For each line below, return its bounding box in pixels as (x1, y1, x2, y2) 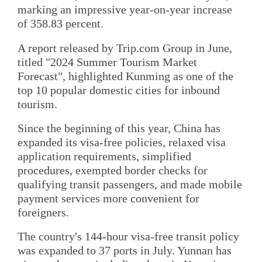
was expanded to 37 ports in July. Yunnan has (18, 244, 232, 257)
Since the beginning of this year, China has (18, 121, 220, 135)
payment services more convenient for (18, 191, 199, 205)
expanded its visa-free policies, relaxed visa (18, 135, 226, 149)
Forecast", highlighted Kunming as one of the (18, 69, 233, 82)
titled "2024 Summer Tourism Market (18, 55, 197, 68)
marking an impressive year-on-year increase (18, 3, 232, 16)
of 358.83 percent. (18, 17, 104, 30)
